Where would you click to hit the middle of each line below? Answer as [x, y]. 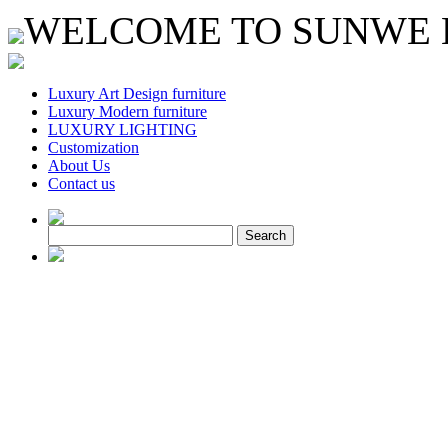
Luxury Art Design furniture [137, 93]
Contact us [81, 183]
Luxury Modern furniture [127, 111]
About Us [79, 165]
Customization [93, 147]
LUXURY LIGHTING [122, 129]
